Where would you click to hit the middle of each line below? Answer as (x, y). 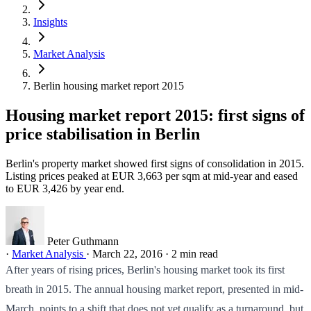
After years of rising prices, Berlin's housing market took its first (145, 269)
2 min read (195, 253)
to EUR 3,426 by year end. (65, 188)
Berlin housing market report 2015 (109, 86)
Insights (50, 22)
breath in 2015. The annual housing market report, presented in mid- (154, 289)
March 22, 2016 (127, 253)
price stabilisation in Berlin (103, 134)
